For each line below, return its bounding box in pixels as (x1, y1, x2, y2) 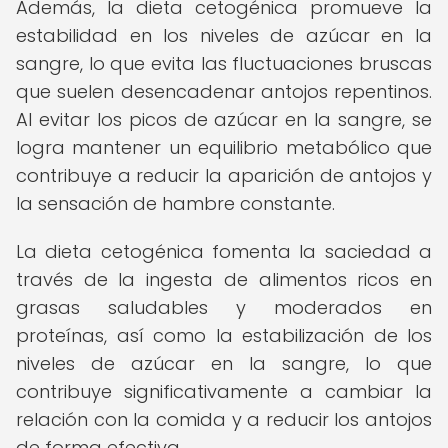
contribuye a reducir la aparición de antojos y (16, 163, 432, 188)
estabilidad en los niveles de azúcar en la (16, 23, 432, 48)
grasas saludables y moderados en (16, 295, 432, 320)
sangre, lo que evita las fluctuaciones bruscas (16, 51, 432, 76)
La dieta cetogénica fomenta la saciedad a (16, 239, 432, 264)
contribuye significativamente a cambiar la (16, 379, 432, 404)
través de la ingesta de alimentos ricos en (16, 267, 432, 292)
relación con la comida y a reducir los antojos (16, 407, 432, 432)
